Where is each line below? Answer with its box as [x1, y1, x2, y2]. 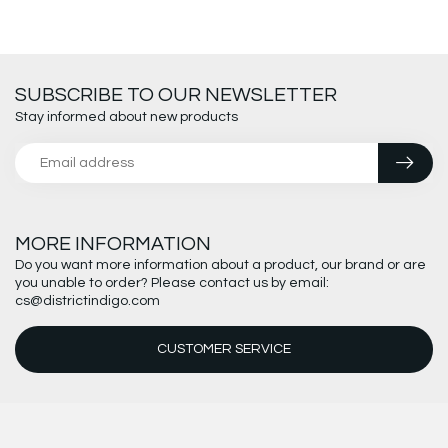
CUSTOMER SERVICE [157, 342, 291, 357]
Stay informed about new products [15, 109, 238, 124]
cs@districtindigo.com [15, 293, 160, 308]
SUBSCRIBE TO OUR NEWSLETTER [15, 84, 337, 105]
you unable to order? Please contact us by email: [15, 275, 329, 290]
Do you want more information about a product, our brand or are [15, 257, 426, 272]
